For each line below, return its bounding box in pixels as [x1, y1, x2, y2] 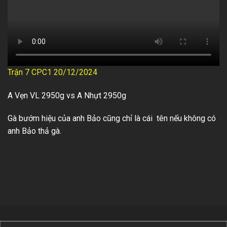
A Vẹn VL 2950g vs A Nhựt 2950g [8, 90, 126, 100]
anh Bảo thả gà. [8, 126, 61, 136]
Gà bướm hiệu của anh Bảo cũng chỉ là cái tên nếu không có [8, 113, 216, 124]
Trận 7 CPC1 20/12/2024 [8, 67, 97, 77]
